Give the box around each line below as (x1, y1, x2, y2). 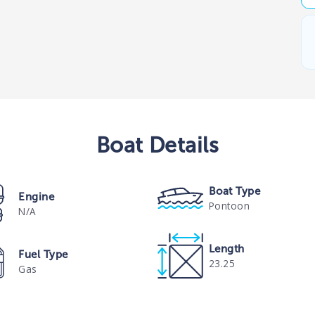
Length (208, 242, 245, 255)
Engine (18, 190, 55, 203)
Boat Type (208, 184, 261, 198)
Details (143, 131, 219, 158)
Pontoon (208, 198, 250, 212)
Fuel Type (18, 247, 68, 261)
